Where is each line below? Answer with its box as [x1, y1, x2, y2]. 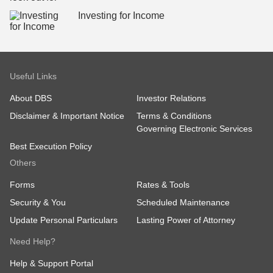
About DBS [10, 93, 52, 103]
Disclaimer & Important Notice [10, 110, 124, 121]
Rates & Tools [136, 179, 190, 190]
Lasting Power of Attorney [136, 214, 235, 225]
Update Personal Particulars [10, 214, 118, 225]
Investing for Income [78, 10, 165, 21]
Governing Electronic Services [136, 123, 252, 133]
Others [10, 157, 36, 168]
